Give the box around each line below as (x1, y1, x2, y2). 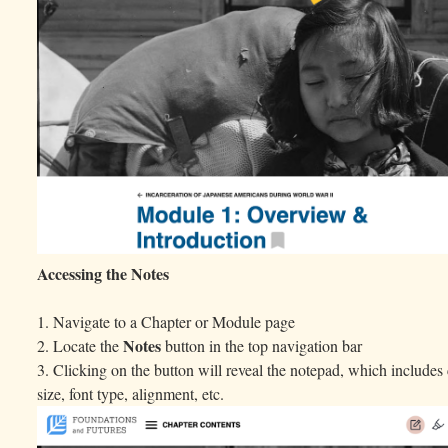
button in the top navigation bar (161, 335, 363, 357)
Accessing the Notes (37, 262, 170, 286)
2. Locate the (37, 335, 124, 357)
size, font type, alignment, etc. (37, 383, 225, 405)
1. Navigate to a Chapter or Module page (37, 311, 296, 333)
